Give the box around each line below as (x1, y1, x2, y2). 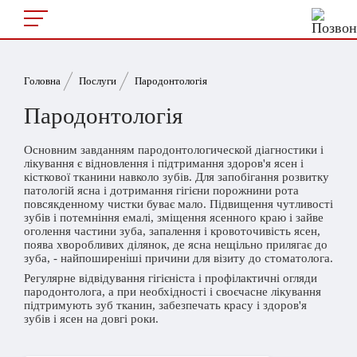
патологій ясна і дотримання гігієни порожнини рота (24, 184, 299, 197)
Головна (24, 75, 61, 87)
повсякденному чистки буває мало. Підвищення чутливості (24, 198, 333, 210)
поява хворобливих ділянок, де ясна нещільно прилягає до (24, 238, 328, 251)
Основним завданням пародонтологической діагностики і (24, 143, 324, 156)
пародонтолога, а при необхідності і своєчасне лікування (24, 285, 321, 298)
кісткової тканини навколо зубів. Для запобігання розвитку (24, 171, 329, 183)
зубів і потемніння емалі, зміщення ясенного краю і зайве (24, 211, 324, 224)
